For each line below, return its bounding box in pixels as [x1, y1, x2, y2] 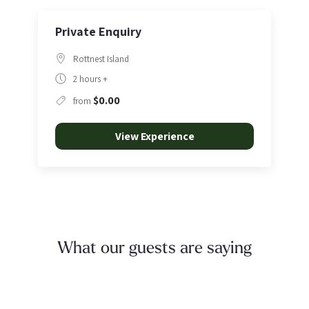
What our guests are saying [57, 240, 252, 257]
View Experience [114, 128, 195, 143]
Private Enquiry [55, 23, 141, 39]
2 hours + [73, 72, 108, 85]
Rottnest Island [73, 52, 129, 65]
